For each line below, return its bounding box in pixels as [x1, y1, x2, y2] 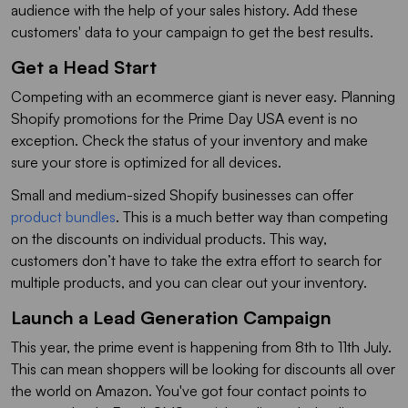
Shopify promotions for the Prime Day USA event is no [11, 108, 358, 127]
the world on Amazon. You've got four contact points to [11, 381, 367, 400]
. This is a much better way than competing [116, 207, 388, 226]
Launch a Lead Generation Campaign [11, 305, 336, 329]
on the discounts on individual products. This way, [11, 229, 327, 248]
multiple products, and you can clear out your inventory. [11, 272, 367, 291]
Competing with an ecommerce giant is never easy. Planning [11, 87, 395, 106]
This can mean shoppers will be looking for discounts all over [11, 359, 395, 378]
